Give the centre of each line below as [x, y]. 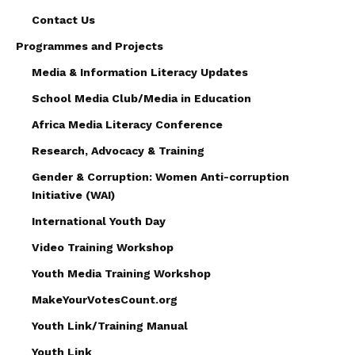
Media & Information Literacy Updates [140, 72]
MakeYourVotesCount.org [105, 299]
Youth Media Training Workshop [121, 273]
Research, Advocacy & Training [118, 150]
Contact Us [63, 19]
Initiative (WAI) [73, 195]
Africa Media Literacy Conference [127, 124]
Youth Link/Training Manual [110, 325]
